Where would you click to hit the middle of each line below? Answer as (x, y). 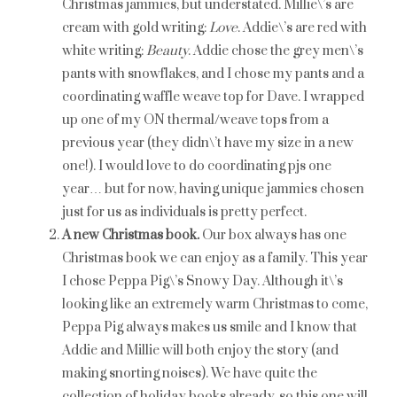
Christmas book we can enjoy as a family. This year (215, 258)
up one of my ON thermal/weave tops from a (195, 120)
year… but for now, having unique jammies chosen (213, 189)
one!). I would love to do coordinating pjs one (197, 166)
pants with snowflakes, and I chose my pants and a (213, 74)
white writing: (104, 51)
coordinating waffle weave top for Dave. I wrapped (213, 97)
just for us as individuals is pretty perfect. (184, 212)
